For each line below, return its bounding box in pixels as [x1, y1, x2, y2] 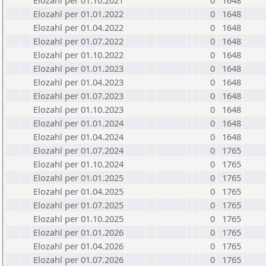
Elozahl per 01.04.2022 [33, 21, 123, 33]
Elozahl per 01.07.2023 [33, 90, 123, 102]
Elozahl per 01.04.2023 [33, 76, 123, 88]
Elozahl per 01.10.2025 [33, 213, 123, 224]
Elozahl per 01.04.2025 [33, 185, 123, 197]
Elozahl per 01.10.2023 [33, 103, 123, 115]
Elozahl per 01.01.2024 [33, 117, 123, 129]
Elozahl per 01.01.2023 [33, 62, 123, 74]
